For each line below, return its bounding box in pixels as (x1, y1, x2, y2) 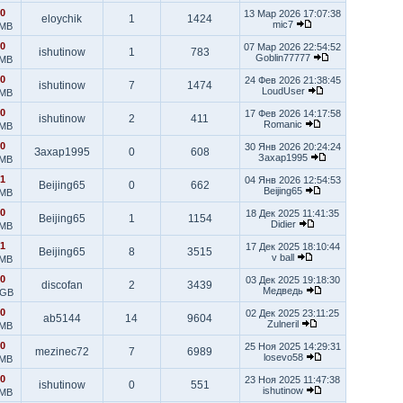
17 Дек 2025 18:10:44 (245, 241, 340, 252)
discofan (40, 279, 83, 291)
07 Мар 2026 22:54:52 (244, 41, 341, 52)
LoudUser (261, 85, 308, 96)
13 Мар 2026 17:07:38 (244, 8, 341, 19)
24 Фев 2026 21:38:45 (244, 75, 341, 85)
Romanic (264, 119, 305, 130)
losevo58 (263, 352, 306, 363)
